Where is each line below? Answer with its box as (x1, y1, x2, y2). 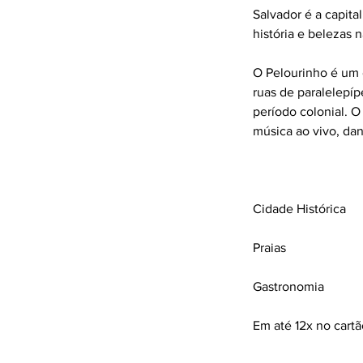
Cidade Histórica (253, 202, 346, 216)
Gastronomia (253, 280, 324, 293)
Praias (253, 241, 286, 254)
